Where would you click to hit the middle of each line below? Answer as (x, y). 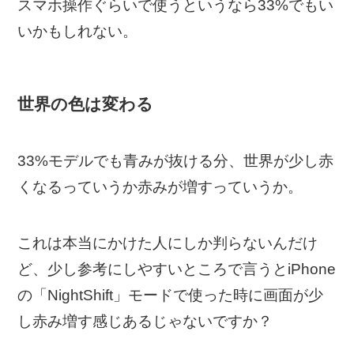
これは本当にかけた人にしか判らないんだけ (168, 243)
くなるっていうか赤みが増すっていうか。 (160, 187)
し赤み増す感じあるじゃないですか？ (145, 322)
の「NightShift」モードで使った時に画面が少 (171, 296)
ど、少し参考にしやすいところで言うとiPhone (177, 269)
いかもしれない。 (78, 31)
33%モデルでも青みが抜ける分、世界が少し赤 (176, 161)
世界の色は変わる (86, 104)
